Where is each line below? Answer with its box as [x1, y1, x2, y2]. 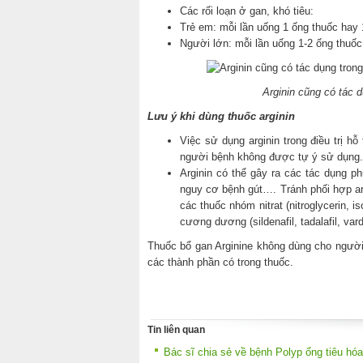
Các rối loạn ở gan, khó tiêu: [180, 4, 314, 17]
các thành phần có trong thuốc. [147, 255, 293, 268]
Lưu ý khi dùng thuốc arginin [147, 109, 295, 122]
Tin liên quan [147, 324, 205, 335]
